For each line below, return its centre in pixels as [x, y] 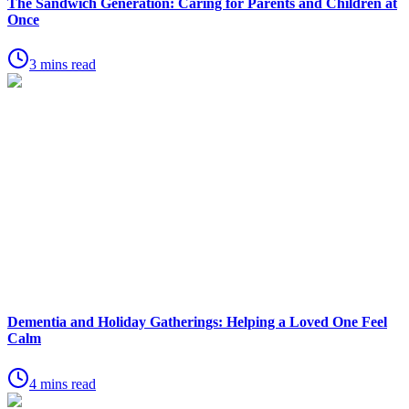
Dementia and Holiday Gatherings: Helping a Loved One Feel [197, 322]
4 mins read [63, 383]
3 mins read [63, 65]
